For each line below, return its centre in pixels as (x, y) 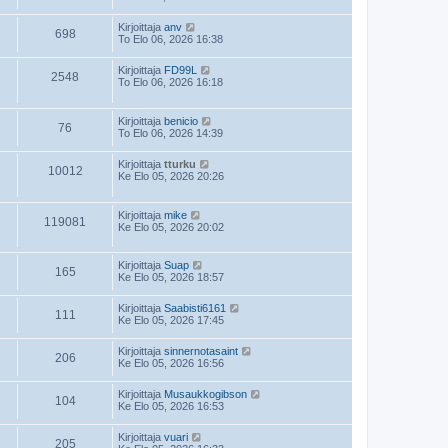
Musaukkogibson (205, 394)
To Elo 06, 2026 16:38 (170, 39)
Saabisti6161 (195, 308)
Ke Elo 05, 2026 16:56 (171, 363)
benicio (181, 120)
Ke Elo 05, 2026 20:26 (171, 175)
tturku (180, 163)
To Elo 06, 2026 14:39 (170, 132)
